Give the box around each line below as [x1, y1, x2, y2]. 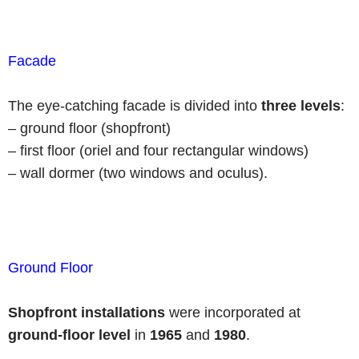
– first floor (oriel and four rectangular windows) [8, 143, 309, 159]
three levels [261, 98, 341, 114]
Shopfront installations [8, 305, 165, 321]
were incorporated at [165, 305, 301, 321]
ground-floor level [8, 327, 131, 343]
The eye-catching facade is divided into [8, 98, 261, 114]
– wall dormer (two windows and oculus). [8, 165, 268, 181]
